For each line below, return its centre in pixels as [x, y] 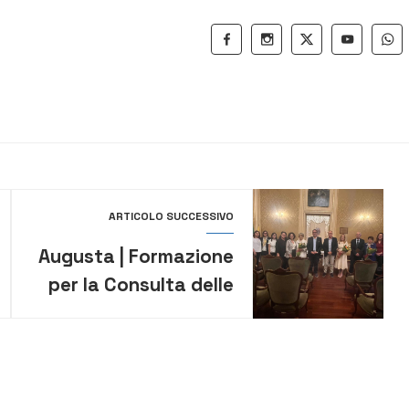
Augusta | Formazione [136, 256]
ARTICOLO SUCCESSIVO [172, 216]
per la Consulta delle [142, 284]
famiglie [198, 313]
